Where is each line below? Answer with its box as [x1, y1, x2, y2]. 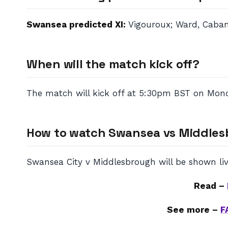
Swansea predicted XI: [26, 19, 126, 30]
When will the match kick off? [26, 56, 199, 72]
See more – [167, 205, 220, 215]
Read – [194, 181, 227, 191]
